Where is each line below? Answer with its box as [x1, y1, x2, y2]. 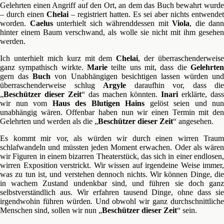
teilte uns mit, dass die [107, 63, 190, 71]
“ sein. [177, 206, 197, 214]
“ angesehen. [173, 117, 213, 125]
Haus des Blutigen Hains [52, 99, 144, 107]
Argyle [103, 81, 126, 89]
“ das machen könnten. [81, 90, 161, 98]
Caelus [29, 19, 53, 27]
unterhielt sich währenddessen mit [52, 19, 172, 27]
